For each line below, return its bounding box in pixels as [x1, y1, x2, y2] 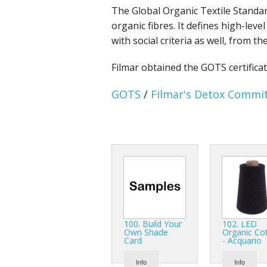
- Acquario [222, 234, 262, 246]
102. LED [222, 218, 257, 229]
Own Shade [124, 226, 168, 238]
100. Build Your [124, 218, 182, 229]
